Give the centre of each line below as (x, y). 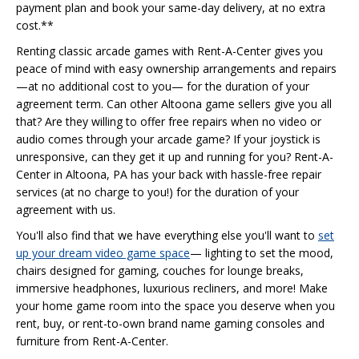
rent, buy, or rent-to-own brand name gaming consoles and (170, 323)
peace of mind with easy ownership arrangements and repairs (176, 68)
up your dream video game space (103, 252)
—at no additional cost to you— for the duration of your (163, 86)
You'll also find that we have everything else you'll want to (167, 235)
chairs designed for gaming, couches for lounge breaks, (160, 270)
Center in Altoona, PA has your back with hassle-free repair (169, 174)
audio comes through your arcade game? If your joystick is (168, 139)
